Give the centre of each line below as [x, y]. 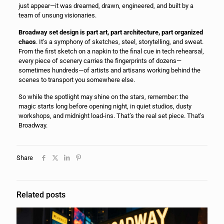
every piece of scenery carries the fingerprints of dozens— [100, 60]
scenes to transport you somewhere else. [76, 79]
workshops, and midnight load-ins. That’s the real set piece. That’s [111, 115]
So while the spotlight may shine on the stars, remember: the [103, 96]
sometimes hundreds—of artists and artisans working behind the [109, 70]
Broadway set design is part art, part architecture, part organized [110, 32]
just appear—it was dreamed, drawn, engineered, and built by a [106, 5]
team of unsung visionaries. [57, 15]
